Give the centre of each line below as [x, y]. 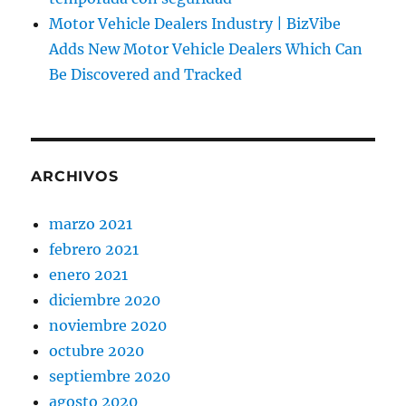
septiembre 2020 [110, 377]
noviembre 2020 [108, 326]
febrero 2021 [94, 250]
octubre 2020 [97, 351]
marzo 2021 [91, 224]
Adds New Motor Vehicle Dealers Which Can [206, 49]
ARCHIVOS [75, 177]
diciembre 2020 [105, 300]
